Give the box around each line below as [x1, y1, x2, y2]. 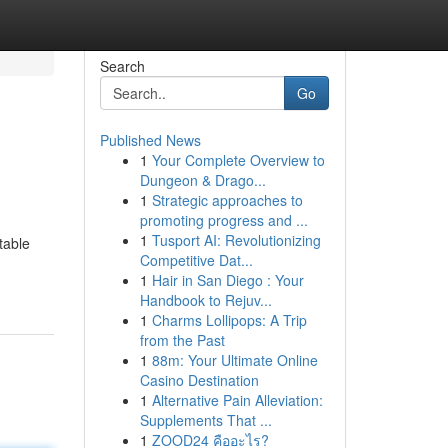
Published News [99, 130, 201, 150]
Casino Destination [139, 370, 259, 390]
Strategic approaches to [151, 190, 303, 210]
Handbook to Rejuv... [139, 290, 272, 310]
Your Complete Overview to [151, 150, 325, 170]
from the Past [139, 330, 225, 350]
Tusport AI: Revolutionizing [151, 230, 321, 250]
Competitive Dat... [139, 250, 253, 270]
